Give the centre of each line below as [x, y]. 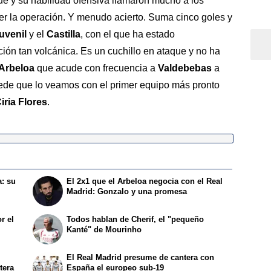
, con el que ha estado [128, 34]
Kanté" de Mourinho [104, 229]
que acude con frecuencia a [96, 68]
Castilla [64, 34]
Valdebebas [186, 68]
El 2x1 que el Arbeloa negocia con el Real [145, 181]
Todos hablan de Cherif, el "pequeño [135, 219]
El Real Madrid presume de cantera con [141, 257]
